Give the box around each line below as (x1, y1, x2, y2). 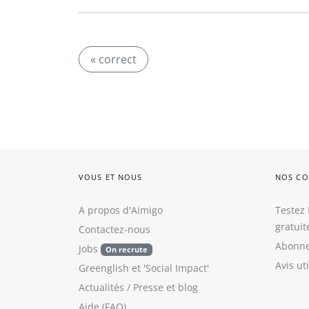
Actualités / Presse (79, 281, 163, 294)
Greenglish (79, 261, 129, 275)
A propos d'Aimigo (79, 203, 163, 217)
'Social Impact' (143, 261, 209, 275)
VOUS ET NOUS (79, 172, 143, 182)
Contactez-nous (79, 223, 150, 236)
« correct (90, 52, 137, 67)
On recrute (105, 245, 148, 255)
